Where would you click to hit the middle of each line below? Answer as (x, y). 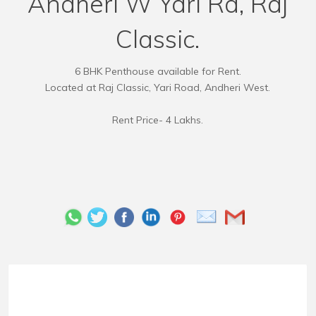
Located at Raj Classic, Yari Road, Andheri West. (158, 87)
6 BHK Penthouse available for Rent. (158, 71)
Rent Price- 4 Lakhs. (158, 120)
